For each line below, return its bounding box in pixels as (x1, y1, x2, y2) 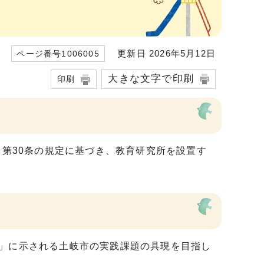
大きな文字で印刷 (108, 72, 194, 84)
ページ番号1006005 (16, 49, 100, 58)
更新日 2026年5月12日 (104, 48, 216, 58)
